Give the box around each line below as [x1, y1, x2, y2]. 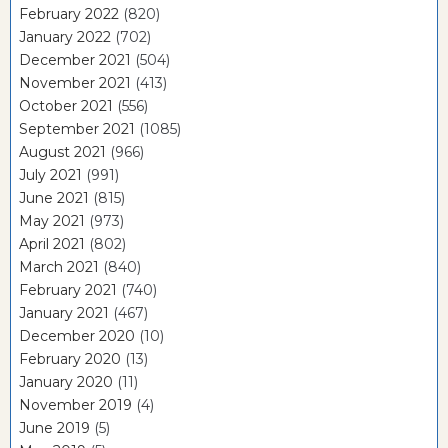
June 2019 [19, 418, 90, 437]
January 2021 [19, 303, 109, 322]
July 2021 [19, 165, 82, 184]
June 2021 [19, 188, 89, 207]
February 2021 [19, 280, 117, 299]
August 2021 [19, 142, 106, 161]
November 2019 [19, 395, 132, 414]
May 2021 [19, 211, 85, 230]
